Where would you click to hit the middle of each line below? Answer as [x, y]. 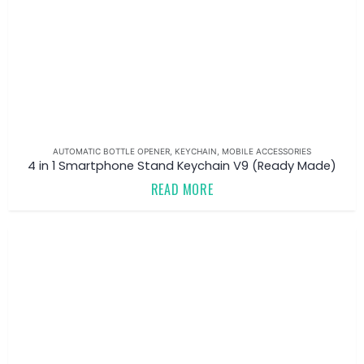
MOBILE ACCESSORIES [266, 151]
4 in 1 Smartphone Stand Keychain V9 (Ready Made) [182, 166]
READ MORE [182, 190]
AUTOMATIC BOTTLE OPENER [111, 151]
